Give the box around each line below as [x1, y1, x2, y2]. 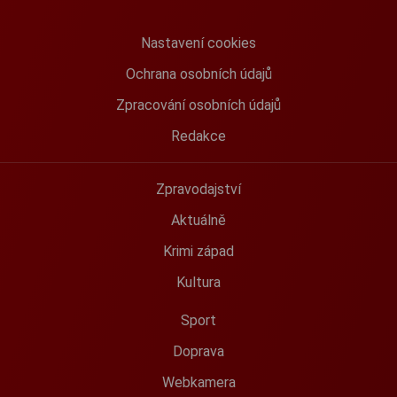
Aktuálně [171, 212, 226, 230]
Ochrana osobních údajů [125, 65, 272, 82]
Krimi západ [163, 243, 234, 261]
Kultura [176, 274, 221, 292]
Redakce [171, 127, 226, 144]
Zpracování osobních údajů [116, 96, 281, 113]
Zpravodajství [156, 181, 241, 198]
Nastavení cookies [141, 34, 256, 51]
